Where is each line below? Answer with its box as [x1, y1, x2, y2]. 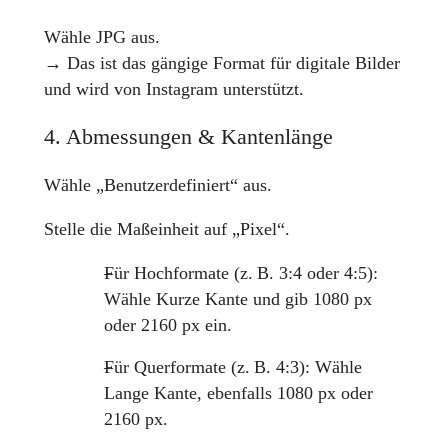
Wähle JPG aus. [43, 26, 160, 47]
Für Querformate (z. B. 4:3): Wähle [103, 356, 362, 377]
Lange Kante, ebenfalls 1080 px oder [103, 382, 373, 403]
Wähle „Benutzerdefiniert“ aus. [43, 175, 272, 196]
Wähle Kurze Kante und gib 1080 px [103, 288, 372, 309]
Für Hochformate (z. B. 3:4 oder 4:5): [103, 262, 378, 283]
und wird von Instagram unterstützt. [43, 78, 304, 99]
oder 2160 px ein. [103, 314, 232, 335]
